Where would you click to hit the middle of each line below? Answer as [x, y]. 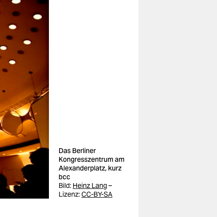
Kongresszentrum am [92, 159]
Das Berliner [77, 151]
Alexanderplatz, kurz [90, 168]
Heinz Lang [90, 186]
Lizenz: [70, 194]
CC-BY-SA [97, 194]
